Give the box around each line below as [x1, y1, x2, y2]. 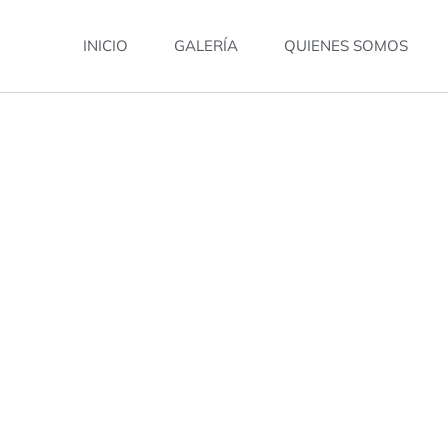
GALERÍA [174, 36, 239, 55]
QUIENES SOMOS [284, 36, 409, 55]
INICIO [83, 36, 129, 55]
